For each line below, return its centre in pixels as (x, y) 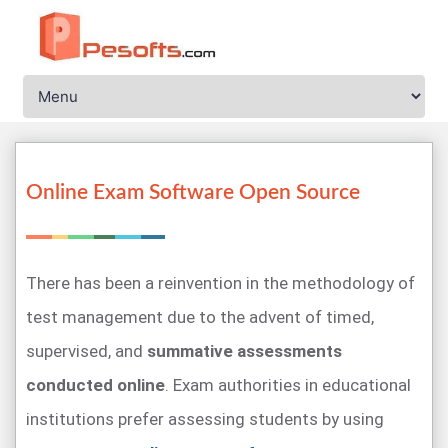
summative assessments (244, 351)
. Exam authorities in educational (288, 385)
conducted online (95, 385)
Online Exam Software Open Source (193, 192)
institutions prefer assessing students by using (205, 419)
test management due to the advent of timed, (200, 317)
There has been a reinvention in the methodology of (220, 283)
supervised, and (86, 351)
